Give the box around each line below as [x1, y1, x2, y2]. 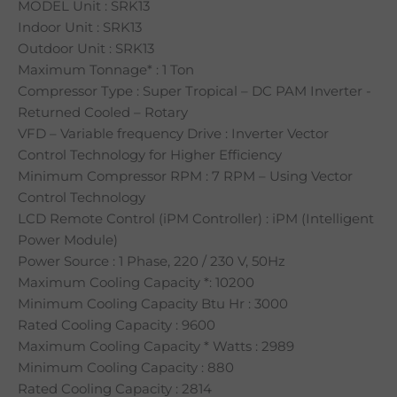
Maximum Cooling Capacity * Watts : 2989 [18, 338, 294, 354]
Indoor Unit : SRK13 [18, 19, 142, 35]
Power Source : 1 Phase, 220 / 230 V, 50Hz [18, 253, 285, 269]
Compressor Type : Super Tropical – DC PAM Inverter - [18, 82, 371, 99]
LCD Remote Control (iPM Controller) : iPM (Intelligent [18, 210, 374, 227]
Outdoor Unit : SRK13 [18, 40, 154, 57]
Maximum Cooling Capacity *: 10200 [18, 274, 254, 291]
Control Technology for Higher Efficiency [18, 146, 282, 163]
